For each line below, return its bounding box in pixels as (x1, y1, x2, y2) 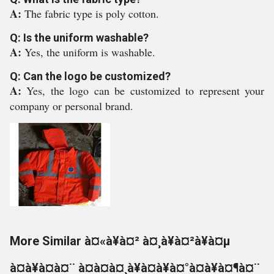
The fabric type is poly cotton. (24, 6, 159, 21)
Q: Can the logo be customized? (10, 70, 171, 83)
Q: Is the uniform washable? (10, 31, 149, 44)
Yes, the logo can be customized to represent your (26, 83, 265, 98)
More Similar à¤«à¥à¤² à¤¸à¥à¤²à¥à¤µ (10, 234, 231, 248)
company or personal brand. (10, 98, 133, 113)
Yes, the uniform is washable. (24, 45, 155, 59)
